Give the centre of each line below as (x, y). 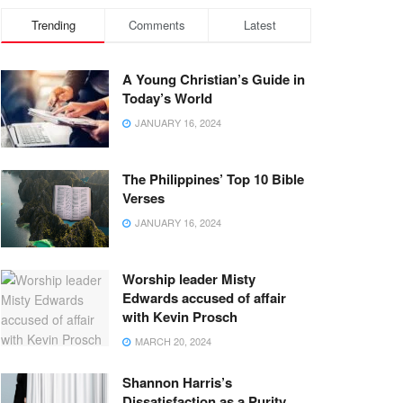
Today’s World (167, 98)
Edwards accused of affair (204, 297)
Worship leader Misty (189, 278)
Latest (260, 25)
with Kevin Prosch (180, 316)
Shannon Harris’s (177, 382)
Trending (53, 25)
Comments (157, 25)
